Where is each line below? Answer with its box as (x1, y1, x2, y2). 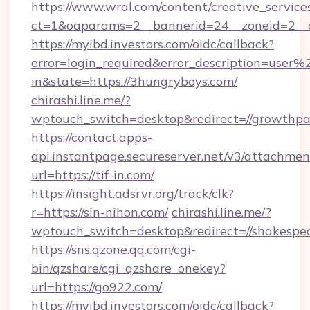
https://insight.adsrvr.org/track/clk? (31, 185, 234, 201)
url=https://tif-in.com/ (31, 167, 154, 183)
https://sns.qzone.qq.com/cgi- (31, 241, 196, 257)
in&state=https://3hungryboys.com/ (31, 73, 237, 89)
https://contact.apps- (31, 129, 152, 145)
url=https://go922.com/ (31, 279, 162, 295)
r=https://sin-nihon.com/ (31, 204, 168, 220)
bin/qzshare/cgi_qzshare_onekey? (31, 260, 226, 276)
